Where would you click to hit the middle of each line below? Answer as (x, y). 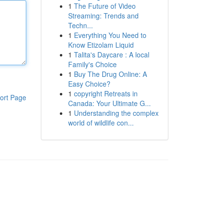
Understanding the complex (116, 113)
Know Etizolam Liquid (101, 45)
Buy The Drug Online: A (110, 74)
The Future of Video (105, 6)
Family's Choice (92, 64)
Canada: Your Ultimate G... (109, 103)
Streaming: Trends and (103, 16)
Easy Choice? (89, 84)
